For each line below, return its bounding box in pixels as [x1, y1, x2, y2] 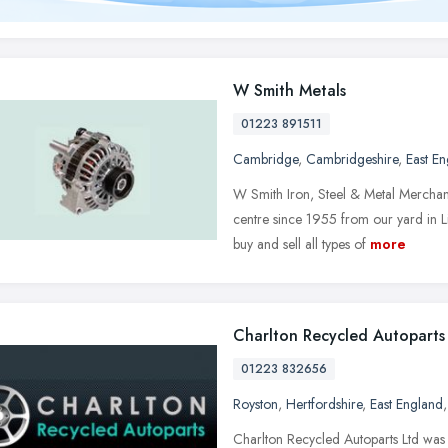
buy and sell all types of [233, 233, 366, 254]
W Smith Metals [233, 78, 346, 102]
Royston [233, 393, 278, 414]
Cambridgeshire [306, 148, 398, 169]
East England [370, 393, 443, 414]
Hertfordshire [286, 393, 362, 414]
